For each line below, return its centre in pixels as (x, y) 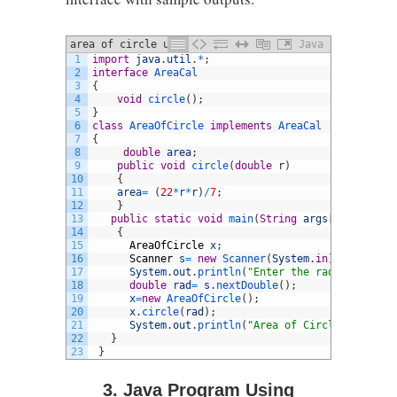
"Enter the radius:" (306, 272)
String (278, 219)
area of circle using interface (163, 44)
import (111, 59)
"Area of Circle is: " (312, 325)
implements (241, 126)
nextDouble (247, 285)
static (173, 219)
